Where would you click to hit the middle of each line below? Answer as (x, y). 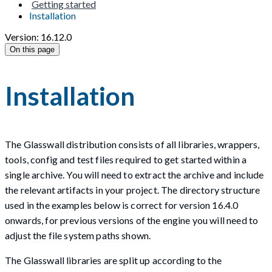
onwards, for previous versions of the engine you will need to (132, 220)
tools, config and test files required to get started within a (126, 159)
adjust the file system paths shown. (78, 235)
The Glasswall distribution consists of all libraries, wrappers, (132, 144)
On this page (32, 49)
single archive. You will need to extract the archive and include (134, 174)
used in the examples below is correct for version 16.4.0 (122, 205)
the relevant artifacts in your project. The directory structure (133, 189)
